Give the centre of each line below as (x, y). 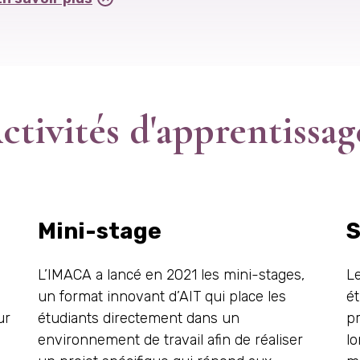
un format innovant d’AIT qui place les (162, 297)
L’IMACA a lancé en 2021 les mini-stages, (171, 275)
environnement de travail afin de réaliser (170, 340)
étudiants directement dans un (139, 318)
